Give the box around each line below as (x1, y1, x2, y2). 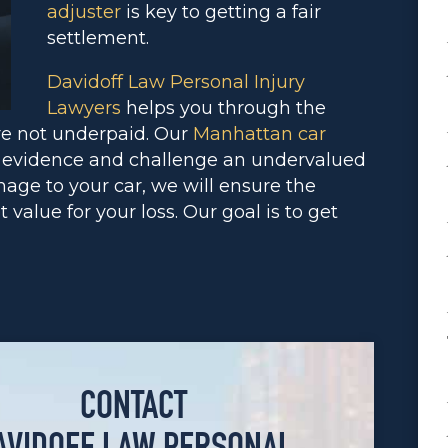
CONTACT (80, 390, 188, 429)
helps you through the (121, 97, 326, 119)
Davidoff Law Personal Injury (47, 71, 305, 93)
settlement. (47, 27, 149, 49)
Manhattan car (193, 123, 326, 145)
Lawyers (47, 97, 121, 119)
